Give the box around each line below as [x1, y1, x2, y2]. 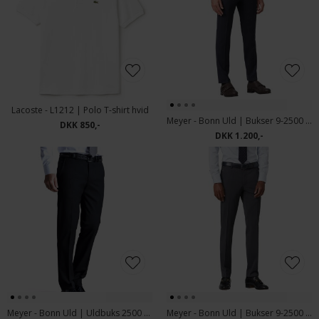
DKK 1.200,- [215, 130, 263, 142]
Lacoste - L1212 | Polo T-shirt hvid [11, 104, 149, 116]
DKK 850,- [59, 119, 100, 131]
